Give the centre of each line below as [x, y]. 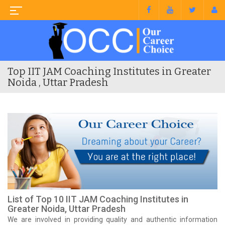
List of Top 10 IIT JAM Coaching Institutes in [98, 199]
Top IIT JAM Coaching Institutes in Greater [109, 71]
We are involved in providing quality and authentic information [113, 219]
